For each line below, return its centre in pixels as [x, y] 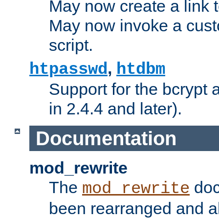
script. [71, 45]
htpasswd [68, 69]
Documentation [106, 138]
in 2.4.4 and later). [115, 108]
